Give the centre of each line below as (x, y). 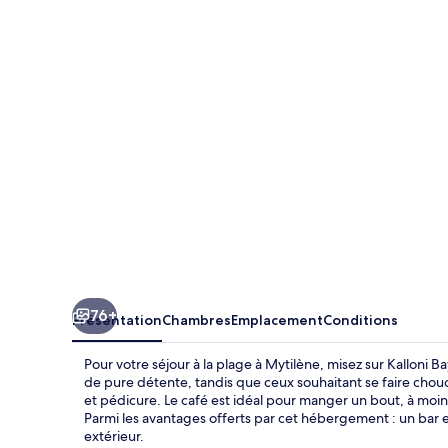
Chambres (196, 319)
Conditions (360, 319)
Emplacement (277, 319)
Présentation (117, 319)
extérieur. (114, 435)
